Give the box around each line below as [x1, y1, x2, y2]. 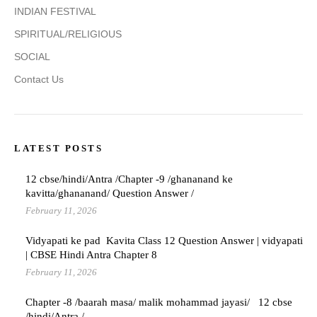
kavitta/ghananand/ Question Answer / [25, 188, 194, 200]
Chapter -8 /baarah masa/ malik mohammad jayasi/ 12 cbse [25, 296, 292, 309]
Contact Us [14, 74, 64, 86]
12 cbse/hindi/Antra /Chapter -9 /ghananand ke [25, 173, 233, 185]
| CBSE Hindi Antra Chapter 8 [25, 249, 157, 261]
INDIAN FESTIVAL [14, 6, 96, 18]
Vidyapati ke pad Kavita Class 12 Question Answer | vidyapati [25, 235, 303, 247]
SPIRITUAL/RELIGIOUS [14, 28, 122, 40]
